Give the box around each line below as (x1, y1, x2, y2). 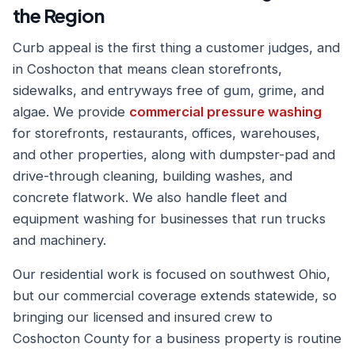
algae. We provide (13, 104, 129, 120)
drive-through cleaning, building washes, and (13, 168, 292, 184)
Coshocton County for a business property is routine (13, 330, 342, 346)
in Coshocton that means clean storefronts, (13, 61, 282, 77)
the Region (13, 3, 105, 27)
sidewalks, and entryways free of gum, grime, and (13, 82, 324, 98)
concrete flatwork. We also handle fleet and (13, 189, 287, 205)
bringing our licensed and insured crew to (13, 309, 273, 325)
